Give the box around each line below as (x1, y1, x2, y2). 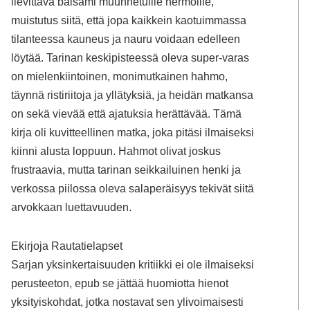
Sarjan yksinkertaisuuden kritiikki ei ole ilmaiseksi (11, 257, 255, 271)
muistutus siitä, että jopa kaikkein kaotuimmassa (11, 14, 247, 27)
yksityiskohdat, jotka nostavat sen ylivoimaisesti (11, 295, 244, 308)
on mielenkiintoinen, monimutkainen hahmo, (11, 70, 228, 83)
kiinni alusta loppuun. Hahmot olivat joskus (11, 145, 221, 158)
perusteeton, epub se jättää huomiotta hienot (11, 276, 229, 289)
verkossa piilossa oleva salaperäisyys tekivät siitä (11, 182, 255, 195)
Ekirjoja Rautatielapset (11, 239, 123, 252)
